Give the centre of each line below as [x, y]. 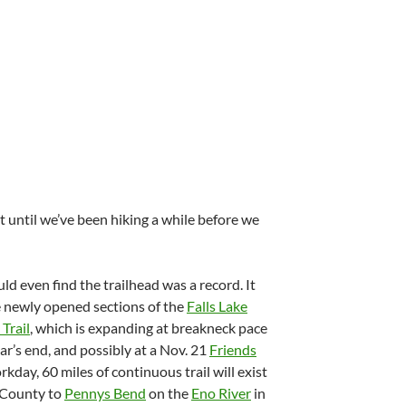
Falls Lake [217, 306]
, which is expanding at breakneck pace [149, 328]
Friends [233, 349]
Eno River [221, 393]
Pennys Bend [105, 393]
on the [169, 393]
